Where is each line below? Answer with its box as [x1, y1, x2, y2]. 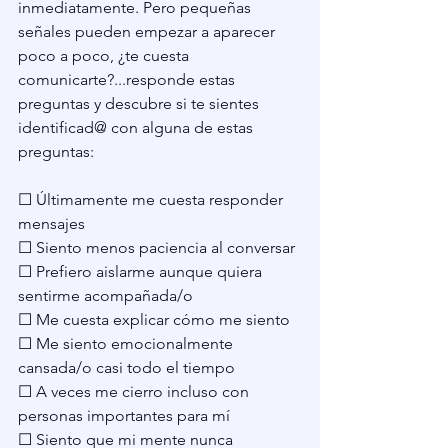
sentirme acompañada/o [18, 285, 193, 305]
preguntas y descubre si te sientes [18, 93, 263, 113]
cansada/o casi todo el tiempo [18, 357, 235, 377]
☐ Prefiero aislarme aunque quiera [18, 261, 266, 281]
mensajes [18, 213, 85, 233]
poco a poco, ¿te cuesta [18, 45, 193, 65]
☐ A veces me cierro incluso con [18, 381, 253, 401]
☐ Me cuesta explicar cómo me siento [18, 309, 290, 329]
